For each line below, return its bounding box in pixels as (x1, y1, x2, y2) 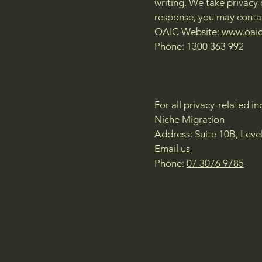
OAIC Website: (154, 26, 222, 37)
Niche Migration (154, 113, 225, 125)
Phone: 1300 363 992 (154, 40, 244, 52)
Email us (154, 143, 190, 154)
